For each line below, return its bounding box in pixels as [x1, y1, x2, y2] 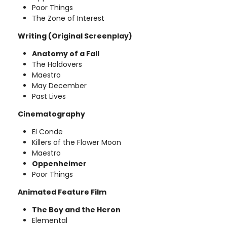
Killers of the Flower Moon [32, 137, 121, 147]
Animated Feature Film [18, 186, 106, 197]
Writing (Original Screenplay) [18, 30, 132, 41]
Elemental [32, 215, 67, 225]
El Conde [32, 126, 63, 137]
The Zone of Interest [32, 13, 104, 23]
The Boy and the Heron [32, 204, 121, 215]
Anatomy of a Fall [32, 48, 99, 59]
